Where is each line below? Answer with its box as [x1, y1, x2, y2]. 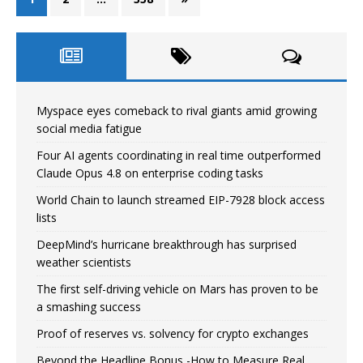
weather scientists [36, 254, 131, 270]
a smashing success [36, 298, 141, 314]
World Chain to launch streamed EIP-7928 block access [36, 191, 325, 207]
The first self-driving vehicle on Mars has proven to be [36, 280, 318, 297]
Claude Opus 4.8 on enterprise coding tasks [36, 164, 263, 181]
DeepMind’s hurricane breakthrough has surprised [36, 236, 297, 252]
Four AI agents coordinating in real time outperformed [36, 147, 321, 163]
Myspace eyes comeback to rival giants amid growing [36, 102, 317, 118]
